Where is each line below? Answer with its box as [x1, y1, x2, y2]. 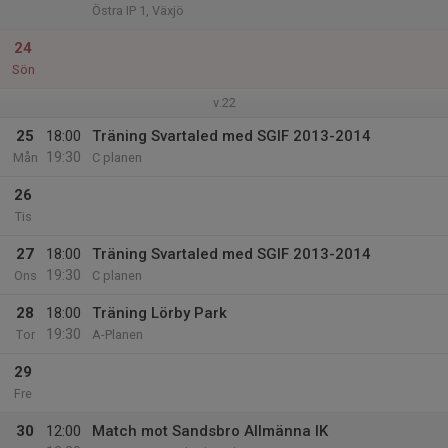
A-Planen [92, 327, 143, 342]
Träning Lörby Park [92, 304, 227, 322]
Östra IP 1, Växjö [92, 3, 184, 18]
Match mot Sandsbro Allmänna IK [92, 422, 328, 440]
